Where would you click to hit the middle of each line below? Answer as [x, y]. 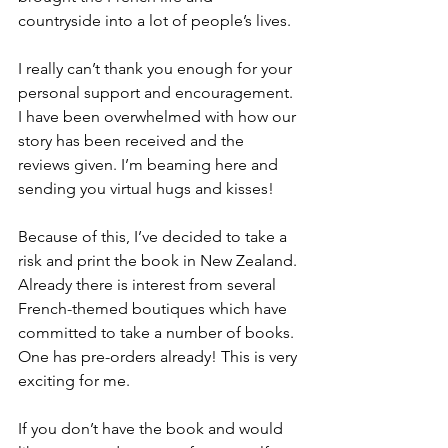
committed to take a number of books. [158, 332]
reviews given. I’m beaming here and [150, 164]
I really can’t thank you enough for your [157, 68]
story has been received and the [133, 140]
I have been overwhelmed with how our [159, 116]
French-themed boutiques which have [154, 308]
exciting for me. [74, 380]
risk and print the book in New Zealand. [159, 260]
